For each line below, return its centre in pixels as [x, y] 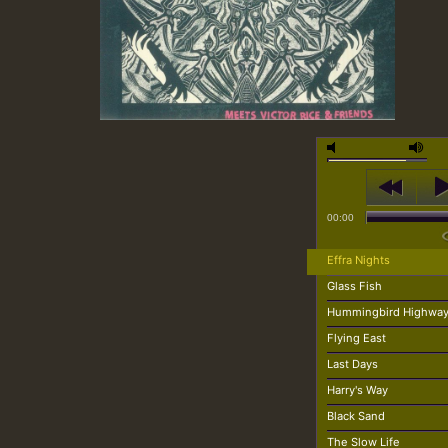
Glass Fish [355, 286]
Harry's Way [358, 390]
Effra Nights [359, 260]
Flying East [357, 338]
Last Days [353, 364]
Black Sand [356, 416]
